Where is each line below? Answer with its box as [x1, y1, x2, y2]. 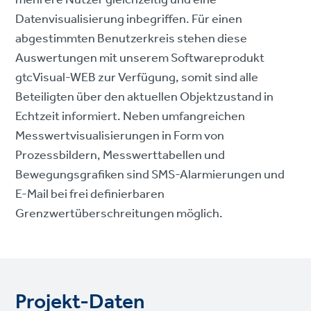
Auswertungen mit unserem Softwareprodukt [15, 46, 265, 70]
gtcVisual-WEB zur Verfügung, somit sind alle [15, 65, 259, 90]
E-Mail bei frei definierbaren [15, 182, 165, 206]
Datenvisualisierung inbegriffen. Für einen [15, 7, 243, 31]
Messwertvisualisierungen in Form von [15, 124, 225, 148]
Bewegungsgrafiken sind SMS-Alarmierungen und [15, 162, 285, 187]
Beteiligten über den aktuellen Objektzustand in [15, 85, 274, 109]
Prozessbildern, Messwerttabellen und [15, 143, 226, 167]
